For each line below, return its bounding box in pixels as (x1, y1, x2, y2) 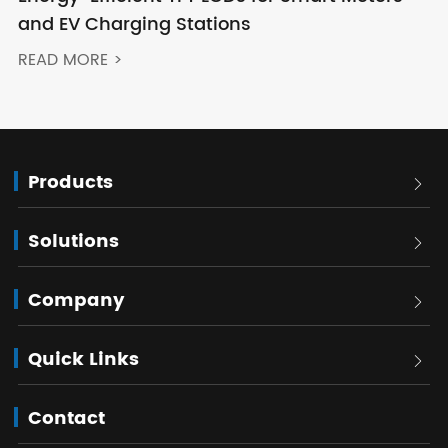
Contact (27, 404, 105, 434)
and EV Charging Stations (17, 10, 251, 40)
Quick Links (27, 345, 139, 375)
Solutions (27, 227, 119, 257)
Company (27, 286, 125, 316)
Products (27, 168, 113, 198)
